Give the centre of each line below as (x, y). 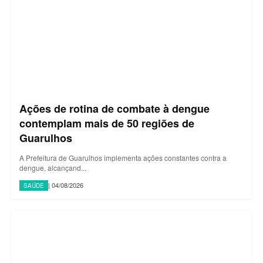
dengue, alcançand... (53, 167)
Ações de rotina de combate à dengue (114, 108)
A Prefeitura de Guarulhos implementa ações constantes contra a (123, 157)
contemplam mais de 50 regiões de (107, 123)
